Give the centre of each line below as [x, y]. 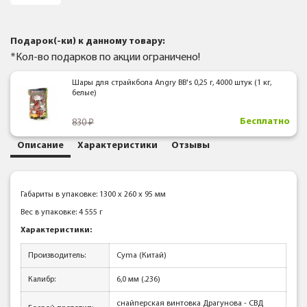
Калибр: [42, 280]
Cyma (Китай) [142, 256]
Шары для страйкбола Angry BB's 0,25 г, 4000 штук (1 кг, [171, 83]
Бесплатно [265, 122]
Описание [40, 146]
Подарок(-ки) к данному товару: [88, 41]
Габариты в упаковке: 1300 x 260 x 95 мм [93, 195]
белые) [84, 93]
